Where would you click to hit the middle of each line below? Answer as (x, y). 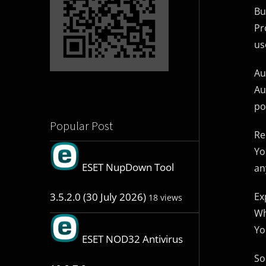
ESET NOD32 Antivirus (132, 239)
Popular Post (81, 126)
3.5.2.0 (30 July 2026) (98, 197)
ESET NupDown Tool (128, 167)
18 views (165, 198)
